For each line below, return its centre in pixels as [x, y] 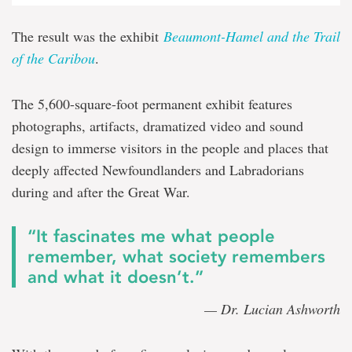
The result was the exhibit [88, 36]
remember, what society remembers [176, 256]
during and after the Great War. [101, 191]
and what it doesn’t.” [115, 277]
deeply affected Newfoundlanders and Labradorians [158, 169]
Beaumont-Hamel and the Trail [252, 36]
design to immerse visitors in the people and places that [170, 147]
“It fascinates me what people [151, 236]
